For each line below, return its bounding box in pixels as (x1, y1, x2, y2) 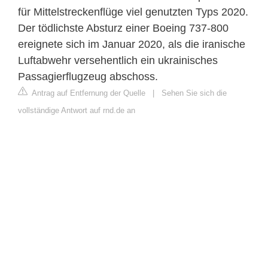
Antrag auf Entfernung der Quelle (30, 88, 145, 98)
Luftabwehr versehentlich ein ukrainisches (18, 54, 218, 66)
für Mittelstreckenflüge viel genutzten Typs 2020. (18, 5, 248, 18)
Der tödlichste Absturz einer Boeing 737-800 (18, 22, 229, 34)
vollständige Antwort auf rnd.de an (18, 105, 135, 115)
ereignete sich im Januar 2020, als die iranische (18, 38, 245, 50)
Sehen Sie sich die (162, 88, 227, 98)
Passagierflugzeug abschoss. (18, 70, 158, 83)
